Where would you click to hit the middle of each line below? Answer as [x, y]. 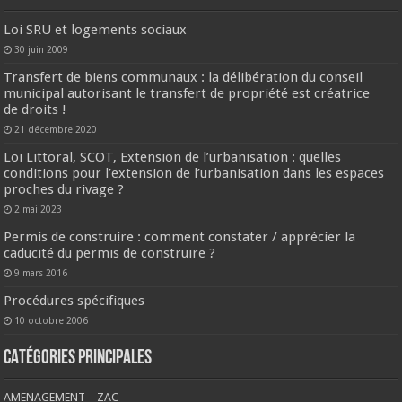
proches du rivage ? [64, 190]
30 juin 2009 [42, 50]
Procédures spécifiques [74, 301]
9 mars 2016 [41, 273]
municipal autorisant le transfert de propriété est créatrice [187, 94]
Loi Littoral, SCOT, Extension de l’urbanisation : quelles [173, 157]
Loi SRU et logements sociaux [96, 30]
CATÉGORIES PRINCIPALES [78, 359]
